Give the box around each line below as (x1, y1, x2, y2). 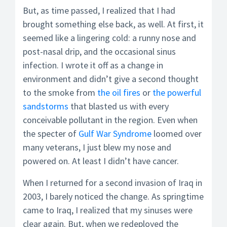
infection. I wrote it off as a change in (23, 59, 163, 71)
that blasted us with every (68, 100, 169, 112)
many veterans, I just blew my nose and (23, 141, 171, 153)
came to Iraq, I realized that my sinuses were (23, 204, 193, 216)
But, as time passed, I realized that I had (23, 5, 175, 16)
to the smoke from (23, 87, 97, 98)
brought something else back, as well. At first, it (23, 18, 204, 30)
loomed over (152, 128, 202, 139)
